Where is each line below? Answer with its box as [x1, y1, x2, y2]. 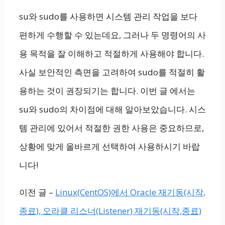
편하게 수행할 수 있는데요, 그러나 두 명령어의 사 [19, 29, 206, 41]
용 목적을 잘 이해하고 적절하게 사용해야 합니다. [19, 48, 204, 59]
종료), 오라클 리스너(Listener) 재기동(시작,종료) [19, 205, 201, 216]
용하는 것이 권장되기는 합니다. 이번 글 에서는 [19, 85, 195, 96]
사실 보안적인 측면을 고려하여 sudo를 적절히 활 [19, 66, 205, 78]
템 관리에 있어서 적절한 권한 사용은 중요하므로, [19, 122, 204, 134]
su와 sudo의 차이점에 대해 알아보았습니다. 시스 [19, 103, 206, 115]
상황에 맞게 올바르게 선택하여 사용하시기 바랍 [19, 141, 200, 152]
